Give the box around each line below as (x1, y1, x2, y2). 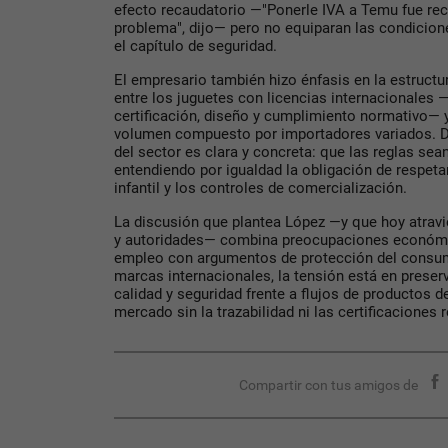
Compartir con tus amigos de (239, 377, 419, 394)
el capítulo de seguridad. (114, 37, 277, 56)
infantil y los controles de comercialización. (114, 179, 407, 198)
